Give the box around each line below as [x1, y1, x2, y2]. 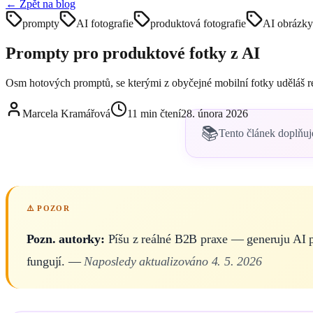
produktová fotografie [150, 17, 246, 29]
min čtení [138, 107, 181, 119]
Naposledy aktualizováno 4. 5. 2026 [84, 254, 262, 269]
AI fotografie [76, 17, 133, 29]
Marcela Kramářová [22, 107, 110, 119]
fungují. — [26, 254, 85, 269]
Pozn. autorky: [26, 232, 105, 247]
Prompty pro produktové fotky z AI [6, 43, 260, 62]
